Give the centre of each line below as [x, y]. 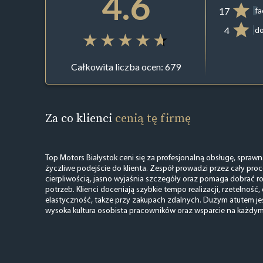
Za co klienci [80, 118]
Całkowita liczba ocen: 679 [126, 67]
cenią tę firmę [153, 118]
